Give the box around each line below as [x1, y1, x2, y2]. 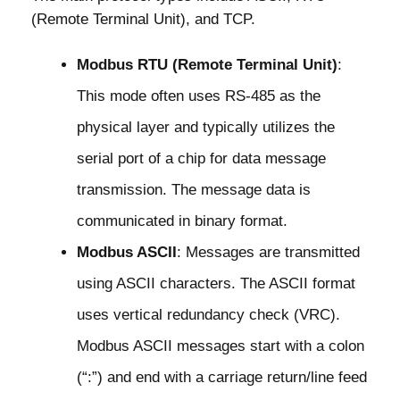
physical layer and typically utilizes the [77, 119, 335, 137]
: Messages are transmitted [177, 244, 360, 262]
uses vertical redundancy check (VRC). [77, 306, 340, 324]
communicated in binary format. [77, 212, 287, 230]
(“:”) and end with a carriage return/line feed [77, 369, 367, 387]
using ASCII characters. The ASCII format [77, 275, 355, 293]
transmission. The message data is [77, 181, 311, 199]
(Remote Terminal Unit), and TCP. [31, 11, 255, 29]
